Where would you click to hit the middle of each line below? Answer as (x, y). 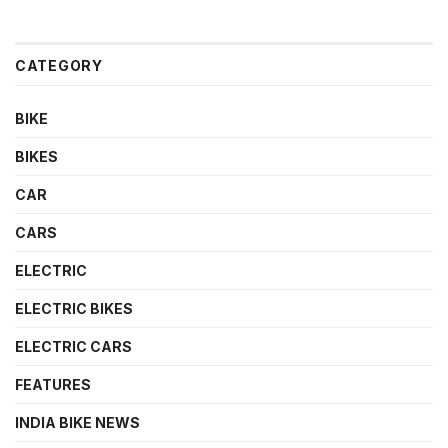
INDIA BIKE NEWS (77, 423)
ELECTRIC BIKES (74, 309)
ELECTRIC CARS (73, 347)
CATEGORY (59, 66)
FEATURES (53, 385)
